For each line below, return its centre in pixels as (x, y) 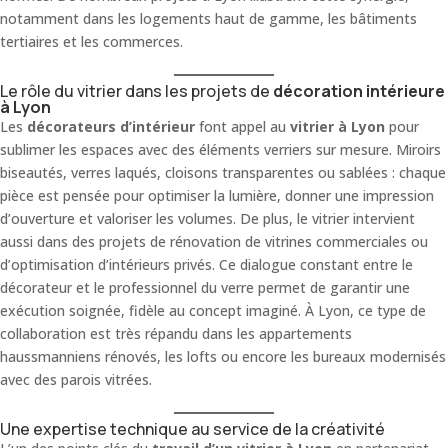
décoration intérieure (359, 91)
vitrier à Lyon (337, 126)
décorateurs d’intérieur (111, 126)
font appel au (242, 126)
